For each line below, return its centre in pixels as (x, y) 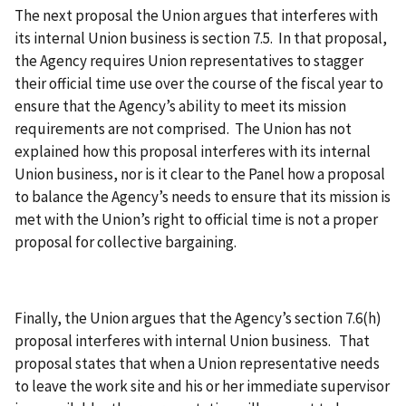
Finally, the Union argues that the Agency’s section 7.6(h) (198, 319)
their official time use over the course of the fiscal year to (199, 84)
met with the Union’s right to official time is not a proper (196, 220)
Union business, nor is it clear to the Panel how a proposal (200, 174)
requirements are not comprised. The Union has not (183, 129)
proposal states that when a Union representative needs (197, 364)
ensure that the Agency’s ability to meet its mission (180, 106)
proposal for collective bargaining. (127, 242)
